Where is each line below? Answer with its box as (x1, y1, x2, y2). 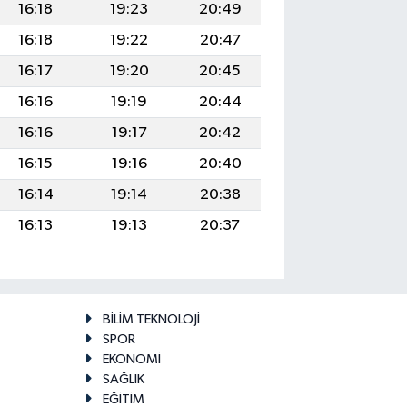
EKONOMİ (102, 352, 161, 367)
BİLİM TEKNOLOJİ (102, 313, 200, 327)
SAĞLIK (102, 372, 144, 387)
